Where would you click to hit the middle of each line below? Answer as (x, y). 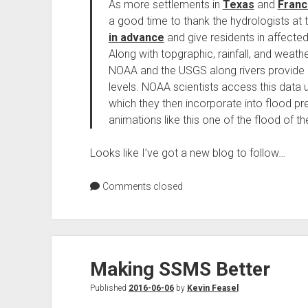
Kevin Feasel (212, 288)
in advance (136, 37)
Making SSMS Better (180, 269)
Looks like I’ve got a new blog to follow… (187, 153)
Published (109, 288)
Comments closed (141, 186)
